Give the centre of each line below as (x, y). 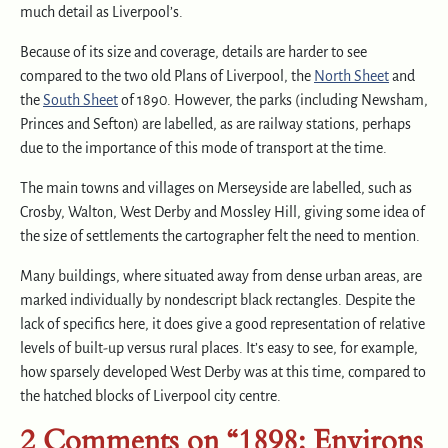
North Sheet (351, 75)
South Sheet (80, 99)
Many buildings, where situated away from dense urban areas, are (221, 275)
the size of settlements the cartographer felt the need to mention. (220, 235)
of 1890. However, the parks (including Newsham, (273, 99)
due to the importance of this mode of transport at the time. (203, 147)
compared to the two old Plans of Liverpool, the (167, 75)
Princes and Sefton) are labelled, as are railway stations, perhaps (215, 123)
